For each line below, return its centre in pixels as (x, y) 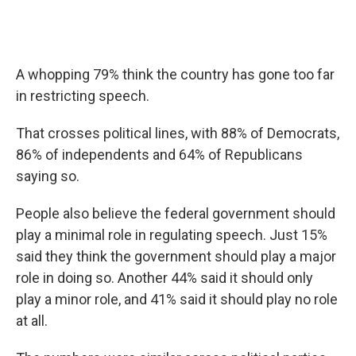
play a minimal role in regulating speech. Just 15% (172, 234)
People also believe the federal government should (176, 213)
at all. (32, 320)
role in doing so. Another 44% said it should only (164, 277)
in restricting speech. (83, 95)
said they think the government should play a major (176, 256)
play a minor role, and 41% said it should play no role (177, 299)
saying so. (48, 176)
